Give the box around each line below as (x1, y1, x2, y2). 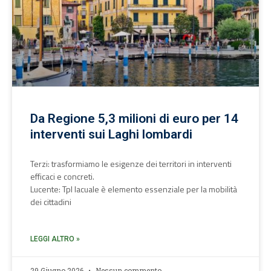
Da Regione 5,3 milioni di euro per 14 (30, 111, 238, 126)
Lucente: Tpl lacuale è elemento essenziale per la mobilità (30, 183, 237, 195)
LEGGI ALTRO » (30, 235, 80, 243)
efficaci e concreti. (30, 170, 94, 183)
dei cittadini (30, 195, 71, 208)
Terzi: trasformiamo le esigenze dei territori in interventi (30, 157, 232, 170)
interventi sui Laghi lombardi (30, 127, 192, 142)
